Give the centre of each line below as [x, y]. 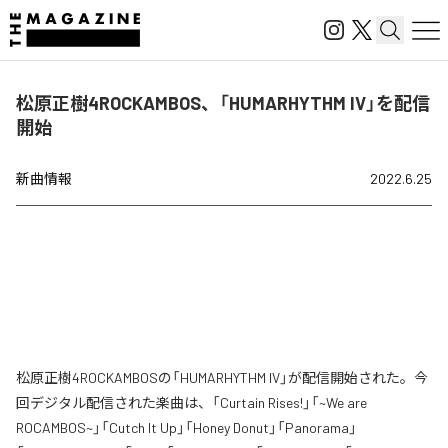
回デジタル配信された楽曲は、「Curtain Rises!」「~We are [191, 402]
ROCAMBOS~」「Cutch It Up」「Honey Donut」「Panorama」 [186, 427]
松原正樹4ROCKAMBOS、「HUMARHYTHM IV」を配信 [223, 103]
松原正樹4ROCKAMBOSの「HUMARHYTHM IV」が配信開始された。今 [222, 377]
